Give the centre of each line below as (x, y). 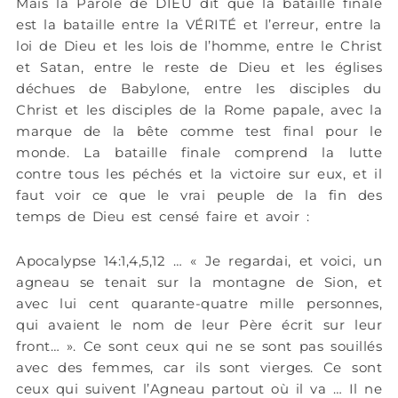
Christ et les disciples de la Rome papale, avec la (199, 110)
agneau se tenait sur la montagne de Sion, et (199, 283)
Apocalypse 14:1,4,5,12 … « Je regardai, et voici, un (199, 261)
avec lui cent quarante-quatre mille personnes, (199, 304)
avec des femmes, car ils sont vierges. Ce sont (199, 368)
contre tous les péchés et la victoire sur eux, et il (199, 174)
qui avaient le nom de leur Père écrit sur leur (199, 325)
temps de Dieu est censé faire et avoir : (163, 217)
